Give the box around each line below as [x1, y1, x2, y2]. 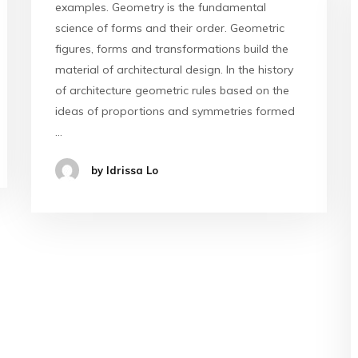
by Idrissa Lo [91, 164, 158, 177]
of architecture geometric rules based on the [55, 83, 289, 97]
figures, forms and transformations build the [55, 42, 288, 56]
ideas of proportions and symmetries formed [55, 104, 295, 118]
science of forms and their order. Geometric [55, 21, 284, 35]
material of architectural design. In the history [55, 62, 293, 77]
